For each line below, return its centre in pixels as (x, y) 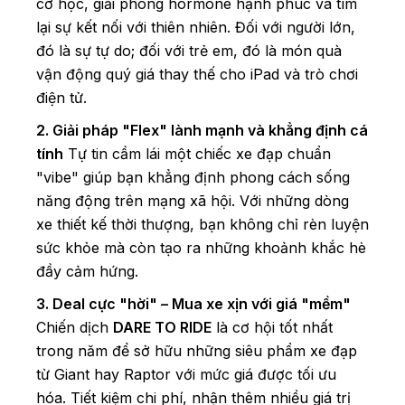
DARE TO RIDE (162, 328)
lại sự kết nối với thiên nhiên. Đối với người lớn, (196, 28)
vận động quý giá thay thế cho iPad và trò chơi (197, 75)
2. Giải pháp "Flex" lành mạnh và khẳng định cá (202, 131)
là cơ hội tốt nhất (272, 328)
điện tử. (61, 98)
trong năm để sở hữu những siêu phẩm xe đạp (197, 351)
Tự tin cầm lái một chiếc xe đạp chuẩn (197, 154)
